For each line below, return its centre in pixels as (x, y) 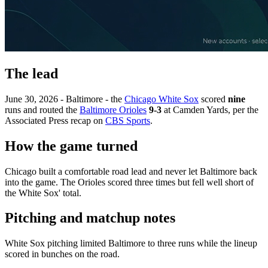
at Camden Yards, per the (210, 109)
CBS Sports (128, 120)
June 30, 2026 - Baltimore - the (65, 99)
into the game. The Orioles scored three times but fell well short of (129, 182)
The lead (31, 73)
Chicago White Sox (162, 99)
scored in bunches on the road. (62, 254)
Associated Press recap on (55, 120)
